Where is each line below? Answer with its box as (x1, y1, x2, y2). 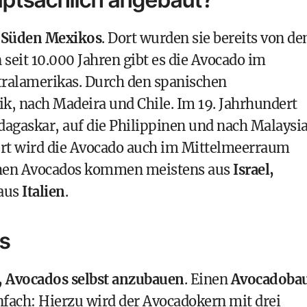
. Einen (184, 271, 231, 288)
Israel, (233, 161, 274, 178)
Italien (22, 183, 65, 200)
